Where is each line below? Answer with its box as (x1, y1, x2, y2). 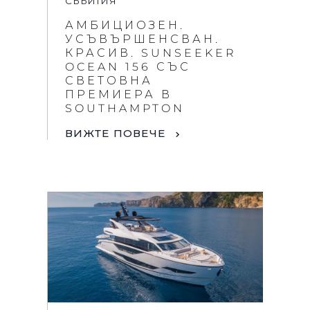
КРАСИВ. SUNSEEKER (65, 46, 237, 60)
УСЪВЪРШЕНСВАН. (65, 32, 220, 46)
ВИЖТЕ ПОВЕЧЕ (65, 127, 165, 140)
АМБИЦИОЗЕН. (65, 18, 185, 32)
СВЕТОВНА (65, 73, 153, 87)
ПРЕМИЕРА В (65, 87, 172, 101)
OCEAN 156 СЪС (65, 60, 191, 73)
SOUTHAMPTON (65, 101, 185, 115)
